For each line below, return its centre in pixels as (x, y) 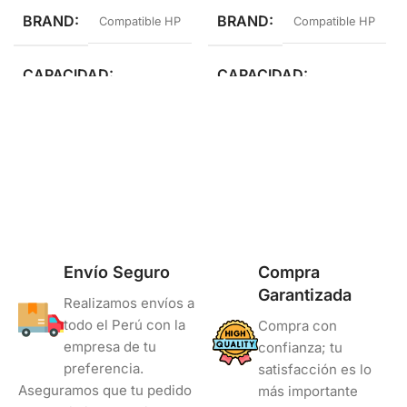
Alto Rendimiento (266, 122)
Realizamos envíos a (129, 303)
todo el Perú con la (124, 324)
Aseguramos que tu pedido (105, 390)
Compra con (298, 325)
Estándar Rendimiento (85, 122)
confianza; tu (300, 347)
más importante (308, 391)
